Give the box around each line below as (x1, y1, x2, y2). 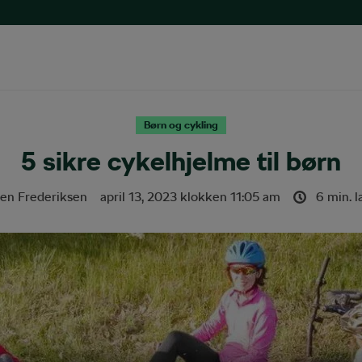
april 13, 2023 (99, 189, 177, 204)
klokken (176, 189, 230, 204)
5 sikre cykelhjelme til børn (21, 145, 341, 177)
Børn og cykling (144, 119, 218, 131)
